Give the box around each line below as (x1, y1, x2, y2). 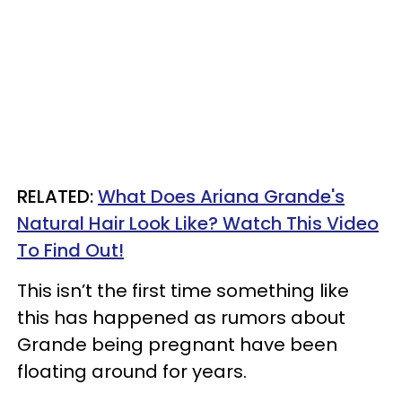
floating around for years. (17, 358, 247, 384)
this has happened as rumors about (17, 304, 345, 330)
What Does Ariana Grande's (98, 183, 345, 209)
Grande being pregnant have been (17, 331, 337, 357)
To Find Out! (17, 237, 124, 263)
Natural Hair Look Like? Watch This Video (17, 210, 379, 236)
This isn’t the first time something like (17, 277, 349, 303)
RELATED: (17, 183, 98, 209)
